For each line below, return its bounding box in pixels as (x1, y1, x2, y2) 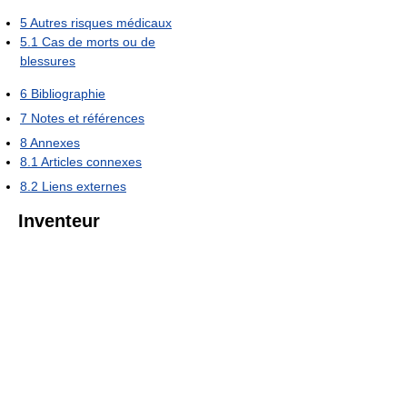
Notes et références (31, 111, 144, 126)
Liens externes (42, 179, 126, 194)
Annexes (30, 135, 80, 151)
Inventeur (18, 211, 100, 232)
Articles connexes (41, 154, 142, 170)
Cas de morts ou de (42, 35, 155, 50)
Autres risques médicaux (30, 15, 172, 31)
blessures (20, 54, 75, 69)
